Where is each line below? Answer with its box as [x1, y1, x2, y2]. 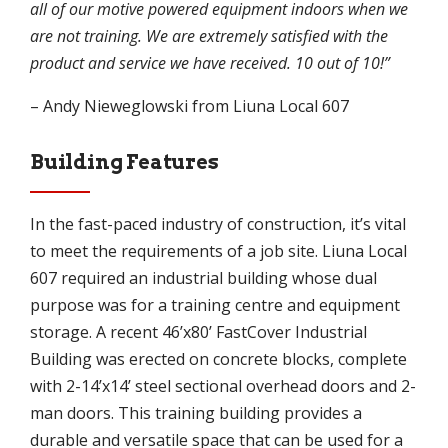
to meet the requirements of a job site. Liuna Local [30, 239, 407, 262]
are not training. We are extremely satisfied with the [30, 24, 388, 47]
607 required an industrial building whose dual [30, 266, 377, 289]
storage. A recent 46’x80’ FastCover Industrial [30, 320, 367, 343]
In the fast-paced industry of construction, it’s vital [30, 212, 406, 235]
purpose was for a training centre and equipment [30, 293, 400, 316]
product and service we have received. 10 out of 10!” [30, 51, 390, 74]
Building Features [30, 149, 219, 174]
